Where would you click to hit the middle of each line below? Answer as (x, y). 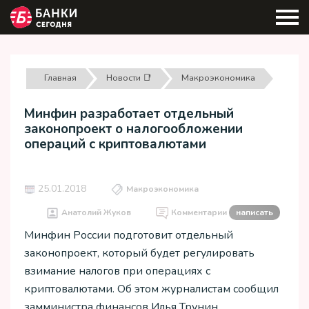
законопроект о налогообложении (133, 129)
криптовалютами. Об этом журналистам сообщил (151, 289)
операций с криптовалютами (115, 144)
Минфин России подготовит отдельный (129, 236)
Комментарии (200, 213)
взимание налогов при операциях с (117, 271)
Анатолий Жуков (96, 213)
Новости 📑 (129, 78)
